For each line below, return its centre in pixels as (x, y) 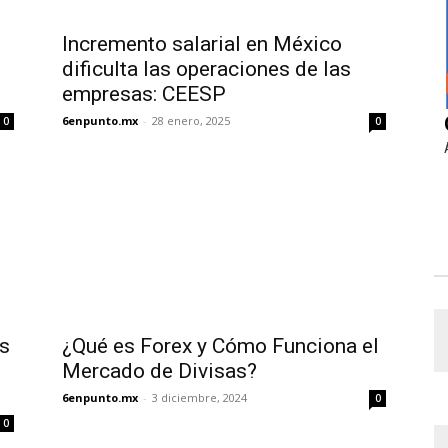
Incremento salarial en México (202, 44)
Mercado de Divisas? (159, 371)
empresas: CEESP (144, 94)
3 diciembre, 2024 (199, 397)
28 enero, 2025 (191, 120)
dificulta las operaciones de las (206, 69)
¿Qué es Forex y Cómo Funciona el (220, 346)
